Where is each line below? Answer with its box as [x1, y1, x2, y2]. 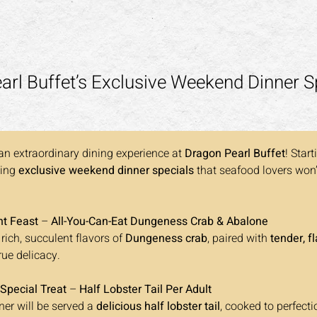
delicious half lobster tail [96, 298, 220, 315]
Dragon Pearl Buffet [185, 145, 285, 162]
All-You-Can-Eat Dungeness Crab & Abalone [51, 213, 271, 230]
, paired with [207, 230, 270, 247]
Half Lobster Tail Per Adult [79, 281, 214, 298]
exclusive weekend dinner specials [18, 162, 194, 179]
